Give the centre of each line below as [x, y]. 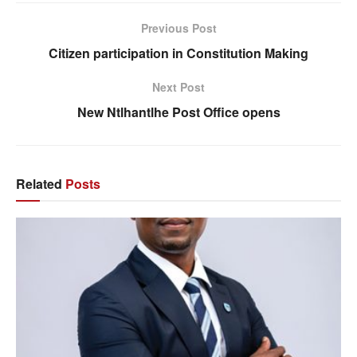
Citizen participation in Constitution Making [178, 53]
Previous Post [178, 27]
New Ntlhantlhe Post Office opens [178, 112]
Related [39, 183]
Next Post [178, 86]
